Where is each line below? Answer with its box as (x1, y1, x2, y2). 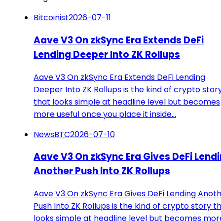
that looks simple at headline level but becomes (34, 96, 220, 108)
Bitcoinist (34, 12, 69, 24)
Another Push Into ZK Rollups (34, 164, 170, 178)
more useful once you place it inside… (34, 108, 176, 120)
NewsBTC (34, 128, 70, 140)
